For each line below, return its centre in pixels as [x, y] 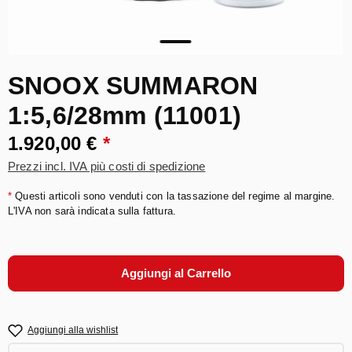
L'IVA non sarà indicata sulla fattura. [92, 211]
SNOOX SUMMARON [133, 86]
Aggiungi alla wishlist [73, 330]
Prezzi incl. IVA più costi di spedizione [107, 166]
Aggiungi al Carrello [176, 273]
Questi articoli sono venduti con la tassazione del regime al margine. [174, 196]
